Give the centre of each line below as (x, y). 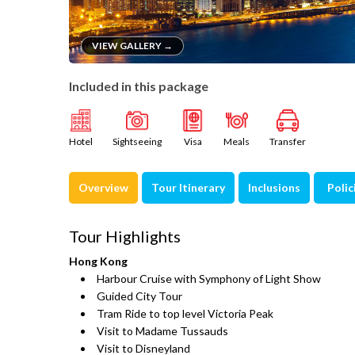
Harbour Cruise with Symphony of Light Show (209, 279)
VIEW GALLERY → (132, 46)
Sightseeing (137, 141)
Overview (103, 187)
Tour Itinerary (188, 187)
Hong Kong (98, 261)
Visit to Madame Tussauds (162, 331)
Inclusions (274, 187)
